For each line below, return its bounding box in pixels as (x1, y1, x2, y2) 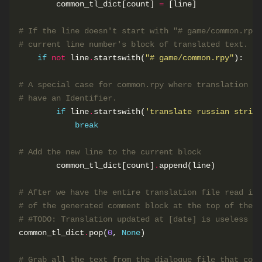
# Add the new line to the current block (19, 147, 201, 157)
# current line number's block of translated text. (19, 39, 248, 49)
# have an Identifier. (19, 93, 117, 103)
